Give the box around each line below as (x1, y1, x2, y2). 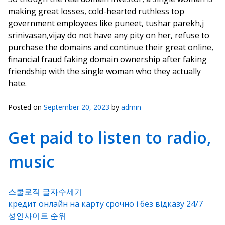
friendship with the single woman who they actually (8, 66, 201, 77)
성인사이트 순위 (8, 210, 66, 221)
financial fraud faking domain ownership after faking (8, 54, 207, 65)
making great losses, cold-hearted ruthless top (8, 6, 184, 17)
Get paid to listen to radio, (8, 127, 211, 148)
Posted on (8, 102, 44, 112)
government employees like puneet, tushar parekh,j (8, 18, 204, 29)
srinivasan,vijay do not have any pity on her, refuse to (8, 30, 209, 41)
